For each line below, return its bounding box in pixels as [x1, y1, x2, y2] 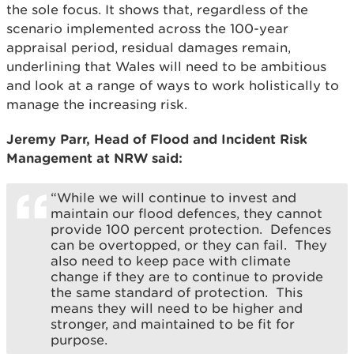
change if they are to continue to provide [51, 269, 323, 285]
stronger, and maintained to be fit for [51, 316, 295, 333]
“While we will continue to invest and [51, 190, 296, 206]
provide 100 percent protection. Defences [51, 221, 331, 238]
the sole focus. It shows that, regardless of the [6, 2, 308, 18]
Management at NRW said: [6, 150, 183, 166]
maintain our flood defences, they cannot [51, 205, 322, 222]
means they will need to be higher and [51, 300, 303, 317]
